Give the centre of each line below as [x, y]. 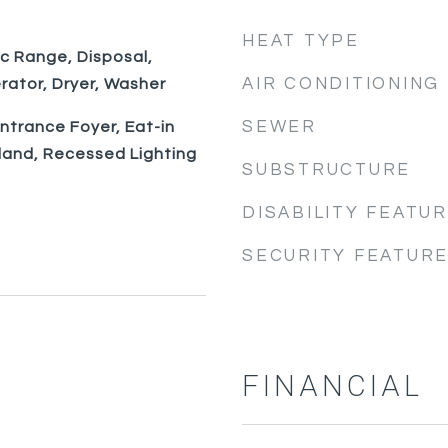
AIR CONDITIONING [341, 84]
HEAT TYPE [301, 41]
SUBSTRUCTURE [326, 170]
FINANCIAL [332, 387]
